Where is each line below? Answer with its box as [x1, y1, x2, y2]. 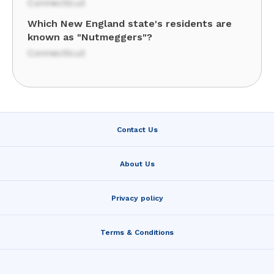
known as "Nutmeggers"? [28, 31, 152, 43]
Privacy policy [111, 193, 163, 202]
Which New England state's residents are [28, 18, 232, 29]
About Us [119, 159, 155, 168]
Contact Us [116, 125, 158, 134]
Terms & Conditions [100, 228, 174, 237]
